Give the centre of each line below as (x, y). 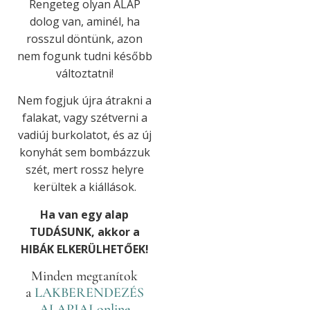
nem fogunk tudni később (84, 56)
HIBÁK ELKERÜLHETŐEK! (84, 249)
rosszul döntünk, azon (84, 38)
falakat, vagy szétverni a (84, 118)
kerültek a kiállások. (84, 187)
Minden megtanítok (84, 276)
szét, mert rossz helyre (84, 170)
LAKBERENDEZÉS (89, 292)
